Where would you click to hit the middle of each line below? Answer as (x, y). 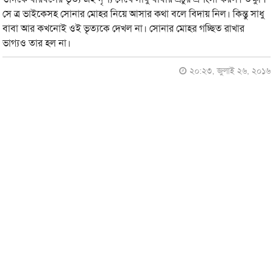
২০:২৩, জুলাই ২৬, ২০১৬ (230, 71)
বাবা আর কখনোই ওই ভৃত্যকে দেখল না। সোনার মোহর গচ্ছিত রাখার (124, 28)
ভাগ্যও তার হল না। (37, 43)
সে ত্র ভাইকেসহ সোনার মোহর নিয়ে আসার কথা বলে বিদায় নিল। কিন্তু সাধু (134, 14)
